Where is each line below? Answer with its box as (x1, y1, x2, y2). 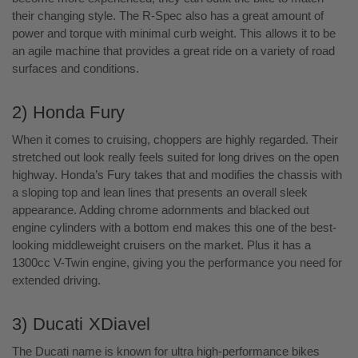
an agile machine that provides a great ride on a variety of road (12, 43, 335, 58)
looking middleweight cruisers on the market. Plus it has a (12, 237, 311, 252)
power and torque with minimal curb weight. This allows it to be (12, 26, 336, 40)
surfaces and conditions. (12, 61, 139, 75)
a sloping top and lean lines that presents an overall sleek (12, 185, 308, 199)
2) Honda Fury (12, 101, 125, 122)
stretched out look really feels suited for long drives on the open (12, 149, 339, 164)
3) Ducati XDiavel (12, 313, 151, 334)
